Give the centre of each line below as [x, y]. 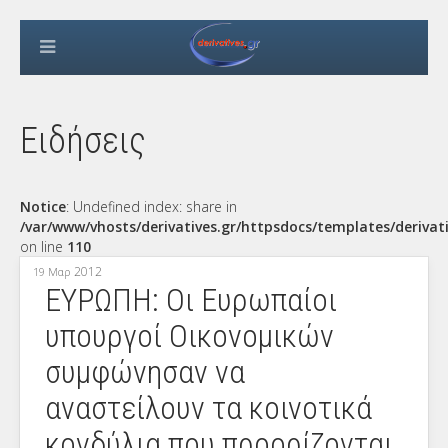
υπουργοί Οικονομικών [189, 336]
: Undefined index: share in [151, 206]
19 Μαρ [51, 271]
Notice [43, 206]
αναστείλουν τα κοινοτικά [208, 408]
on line [43, 246]
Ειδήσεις [83, 141]
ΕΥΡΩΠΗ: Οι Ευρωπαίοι [191, 300]
